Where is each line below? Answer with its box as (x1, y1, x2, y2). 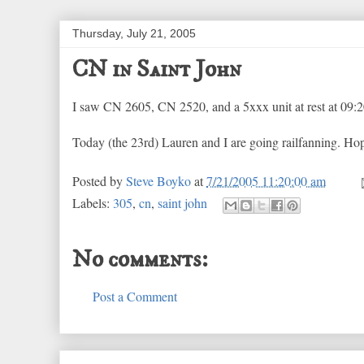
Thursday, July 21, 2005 (72, 27, 196, 40)
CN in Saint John (72, 54, 241, 84)
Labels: (72, 193, 113, 211)
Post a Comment (93, 288, 177, 305)
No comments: (72, 245, 208, 275)
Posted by (72, 172, 126, 189)
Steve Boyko (126, 172, 191, 189)
